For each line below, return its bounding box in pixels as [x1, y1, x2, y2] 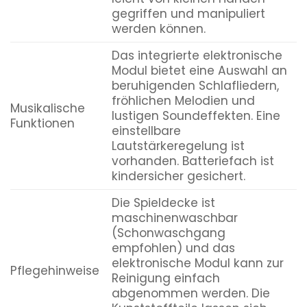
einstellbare [111, 122, 181, 139]
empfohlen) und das [111, 239, 235, 256]
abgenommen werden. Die [111, 284, 270, 302]
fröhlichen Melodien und [111, 92, 255, 109]
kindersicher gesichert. [111, 167, 245, 184]
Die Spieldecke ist [111, 194, 215, 211]
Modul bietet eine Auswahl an [111, 62, 287, 79]
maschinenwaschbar [111, 209, 238, 226]
